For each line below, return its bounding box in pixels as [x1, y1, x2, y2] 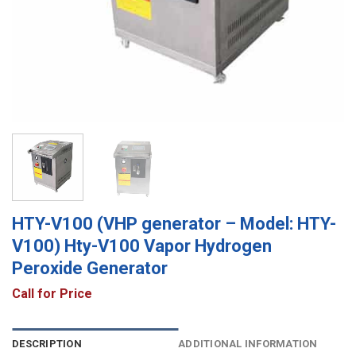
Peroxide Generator [12, 257, 168, 278]
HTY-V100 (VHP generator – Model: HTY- [12, 213, 336, 234]
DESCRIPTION [12, 338, 82, 350]
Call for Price [12, 285, 92, 301]
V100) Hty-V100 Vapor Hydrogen [12, 235, 272, 256]
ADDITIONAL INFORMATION [178, 338, 318, 350]
